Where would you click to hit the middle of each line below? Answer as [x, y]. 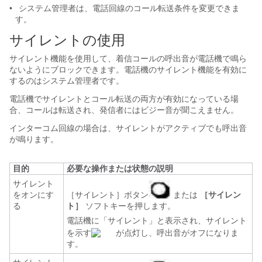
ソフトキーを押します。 [129, 206]
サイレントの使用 [67, 40]
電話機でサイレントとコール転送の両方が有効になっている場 [124, 99]
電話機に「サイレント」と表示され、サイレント [157, 220]
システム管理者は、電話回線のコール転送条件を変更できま [128, 8]
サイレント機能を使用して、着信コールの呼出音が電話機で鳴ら [128, 58]
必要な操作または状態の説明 [120, 168]
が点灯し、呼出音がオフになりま [176, 233]
